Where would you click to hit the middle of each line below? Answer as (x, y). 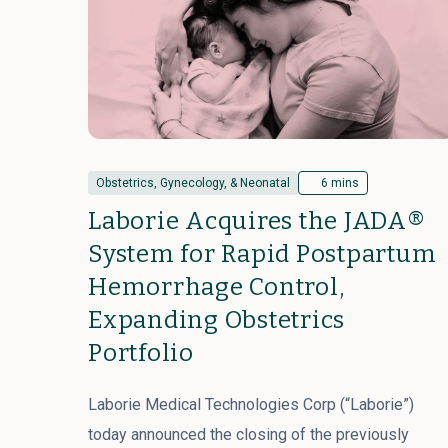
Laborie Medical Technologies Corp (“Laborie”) (251, 404)
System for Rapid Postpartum (262, 254)
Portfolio (141, 353)
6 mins (340, 183)
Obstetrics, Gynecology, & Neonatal (193, 183)
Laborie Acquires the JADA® (257, 221)
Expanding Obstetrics (216, 320)
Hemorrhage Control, (216, 287)
